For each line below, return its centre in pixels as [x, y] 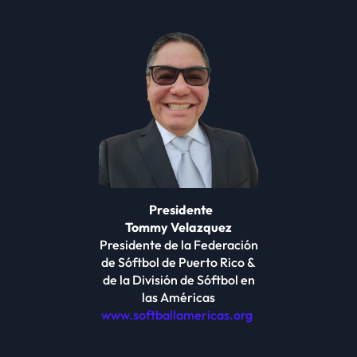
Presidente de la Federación [178, 244]
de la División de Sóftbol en [178, 279]
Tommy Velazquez [178, 227]
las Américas [178, 297]
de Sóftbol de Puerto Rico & [178, 262]
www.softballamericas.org [177, 314]
